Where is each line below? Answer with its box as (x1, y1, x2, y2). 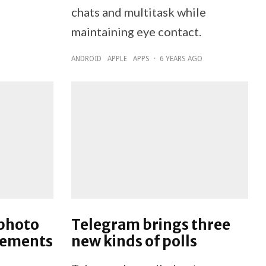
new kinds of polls (71, 232, 197, 251)
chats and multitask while (71, 4, 206, 19)
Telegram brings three (71, 216, 230, 235)
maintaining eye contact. (71, 24, 201, 39)
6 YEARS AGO (159, 54, 202, 63)
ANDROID (71, 54, 102, 63)
